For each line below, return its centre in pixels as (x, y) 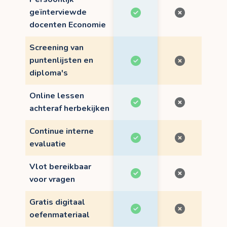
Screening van (56, 47)
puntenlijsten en (61, 60)
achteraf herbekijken (69, 108)
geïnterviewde (58, 12)
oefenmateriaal (60, 215)
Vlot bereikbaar (60, 166)
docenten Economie (68, 25)
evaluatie (48, 144)
